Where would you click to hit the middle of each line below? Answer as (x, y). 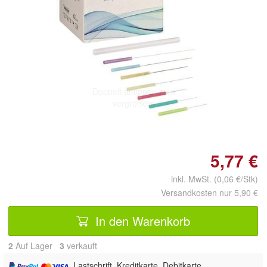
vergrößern (133, 103)
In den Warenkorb (141, 221)
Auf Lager (36, 246)
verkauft (81, 246)
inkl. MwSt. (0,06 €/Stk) (210, 179)
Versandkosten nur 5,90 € (209, 193)
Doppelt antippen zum (133, 91)
